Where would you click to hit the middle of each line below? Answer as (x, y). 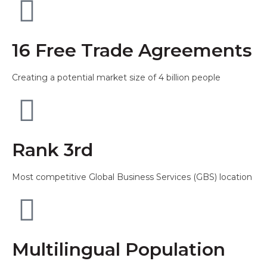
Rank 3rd (52, 150)
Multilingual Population (119, 249)
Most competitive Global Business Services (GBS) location (132, 177)
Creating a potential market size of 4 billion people (116, 77)
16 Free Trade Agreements (132, 50)
